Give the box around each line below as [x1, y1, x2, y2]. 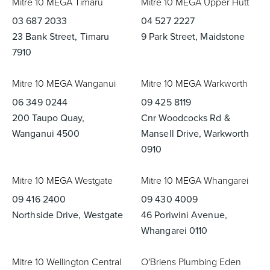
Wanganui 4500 [12, 127, 80, 140]
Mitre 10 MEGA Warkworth [141, 77, 248, 90]
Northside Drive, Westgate [12, 208, 124, 222]
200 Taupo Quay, [12, 111, 85, 125]
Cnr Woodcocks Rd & [141, 111, 230, 125]
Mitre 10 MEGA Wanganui [12, 77, 116, 90]
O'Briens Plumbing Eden [141, 255, 241, 269]
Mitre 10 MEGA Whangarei [141, 174, 248, 187]
